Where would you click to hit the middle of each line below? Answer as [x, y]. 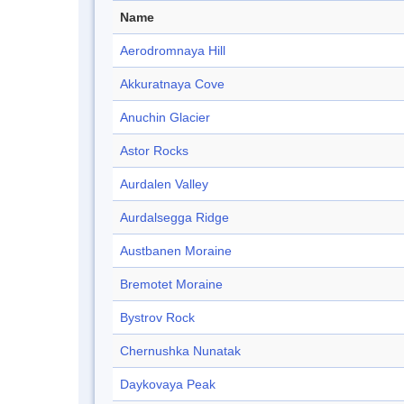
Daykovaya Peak [168, 385]
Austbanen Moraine [176, 251]
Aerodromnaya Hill [173, 51]
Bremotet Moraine [171, 285]
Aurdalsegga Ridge [174, 218]
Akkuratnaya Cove [172, 84]
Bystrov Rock [157, 318]
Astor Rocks [154, 151]
